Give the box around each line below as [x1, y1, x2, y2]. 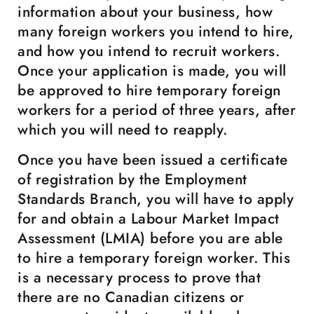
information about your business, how [18, 1, 273, 22]
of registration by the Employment [18, 169, 247, 190]
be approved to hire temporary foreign [18, 80, 281, 101]
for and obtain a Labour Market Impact [18, 208, 280, 229]
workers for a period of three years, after [18, 100, 296, 121]
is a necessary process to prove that [18, 267, 261, 288]
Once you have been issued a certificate [18, 149, 288, 170]
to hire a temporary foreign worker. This [18, 247, 290, 268]
